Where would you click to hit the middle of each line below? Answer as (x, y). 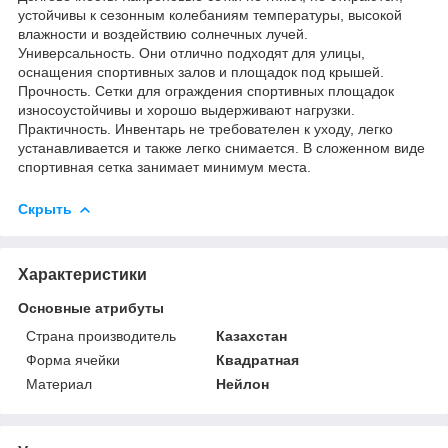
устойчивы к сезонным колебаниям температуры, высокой (210, 14)
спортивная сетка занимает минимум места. (164, 166)
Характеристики (82, 274)
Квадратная (258, 359)
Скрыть (45, 208)
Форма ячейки (73, 359)
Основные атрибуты (91, 307)
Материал (59, 383)
